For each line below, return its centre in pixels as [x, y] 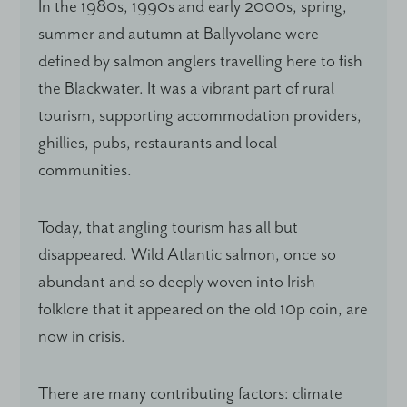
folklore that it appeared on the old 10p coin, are [203, 309]
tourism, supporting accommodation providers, [200, 115]
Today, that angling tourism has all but [169, 227]
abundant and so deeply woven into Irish [177, 282]
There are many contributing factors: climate [191, 393]
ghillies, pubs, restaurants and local [158, 143]
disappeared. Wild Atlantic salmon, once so [188, 254]
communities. [85, 170]
